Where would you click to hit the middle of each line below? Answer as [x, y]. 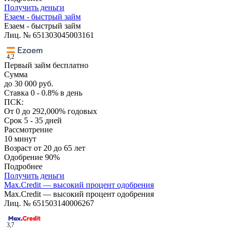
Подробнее [23, 167]
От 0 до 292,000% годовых [51, 111]
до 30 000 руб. [29, 84]
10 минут [20, 139]
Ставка [17, 93]
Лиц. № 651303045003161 [49, 35]
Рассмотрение [28, 130]
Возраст [19, 148]
